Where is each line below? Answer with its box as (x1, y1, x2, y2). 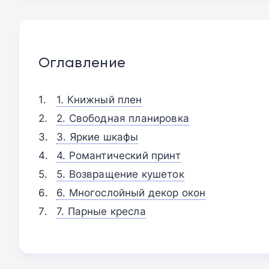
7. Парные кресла (56, 204, 146, 218)
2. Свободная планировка (56, 110, 189, 125)
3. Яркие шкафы (56, 129, 139, 144)
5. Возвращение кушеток (56, 166, 184, 181)
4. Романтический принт (56, 148, 181, 162)
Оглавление (38, 53, 126, 71)
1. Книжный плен (56, 92, 142, 106)
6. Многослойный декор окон (56, 185, 206, 199)
